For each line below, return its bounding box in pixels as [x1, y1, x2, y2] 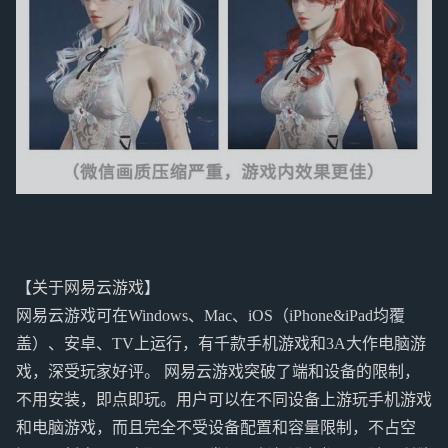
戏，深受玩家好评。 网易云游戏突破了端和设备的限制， [16, 363, 420, 381]
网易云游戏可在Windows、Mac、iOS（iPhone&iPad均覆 [16, 307, 405, 325]
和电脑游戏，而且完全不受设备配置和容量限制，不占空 [16, 419, 416, 437]
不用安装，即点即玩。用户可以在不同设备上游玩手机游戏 [16, 391, 432, 409]
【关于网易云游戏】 [16, 279, 160, 297]
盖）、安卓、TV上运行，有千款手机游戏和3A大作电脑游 [16, 335, 426, 353]
